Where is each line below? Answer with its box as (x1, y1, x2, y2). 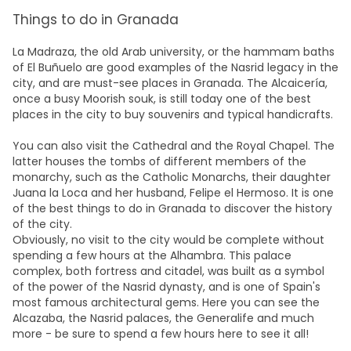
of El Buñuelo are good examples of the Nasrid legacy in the (13, 60, 338, 75)
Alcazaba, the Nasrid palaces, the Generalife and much (13, 310, 314, 326)
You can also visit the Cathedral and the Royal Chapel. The (13, 138, 335, 154)
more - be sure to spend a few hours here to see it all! (13, 326, 309, 342)
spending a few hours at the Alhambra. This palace (13, 248, 291, 263)
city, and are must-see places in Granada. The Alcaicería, (13, 75, 327, 91)
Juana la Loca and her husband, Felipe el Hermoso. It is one (13, 185, 334, 201)
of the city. (13, 216, 72, 232)
